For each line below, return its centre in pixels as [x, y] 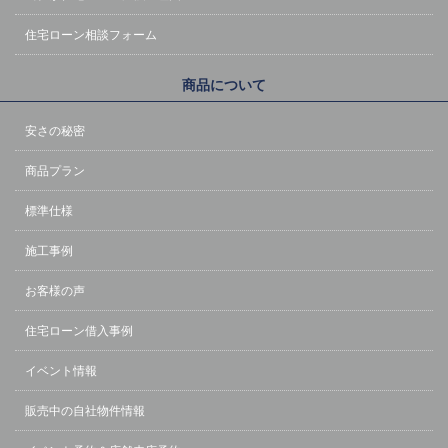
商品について [224, 85]
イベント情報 [61, 371]
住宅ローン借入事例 [79, 331]
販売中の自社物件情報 [85, 411]
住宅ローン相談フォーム [91, 35]
